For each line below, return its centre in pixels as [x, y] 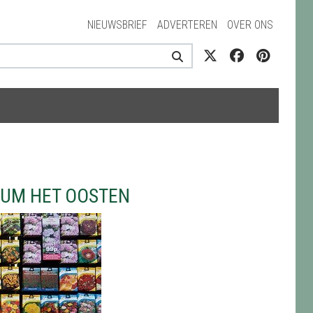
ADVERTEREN [187, 25]
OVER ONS [250, 25]
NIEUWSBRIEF [117, 25]
